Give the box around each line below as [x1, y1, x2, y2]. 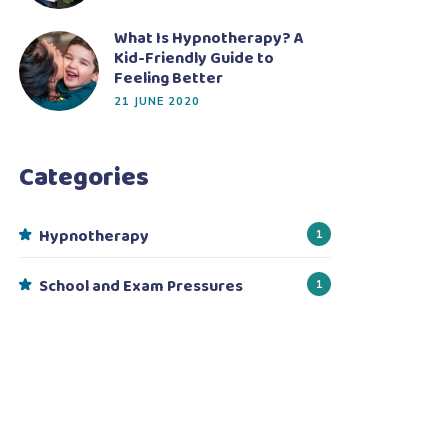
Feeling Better [114, 66, 223, 91]
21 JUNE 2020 [114, 94, 200, 108]
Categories [19, 157, 149, 199]
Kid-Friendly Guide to [114, 46, 274, 71]
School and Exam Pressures [39, 274, 243, 299]
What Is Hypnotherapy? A [114, 26, 304, 51]
